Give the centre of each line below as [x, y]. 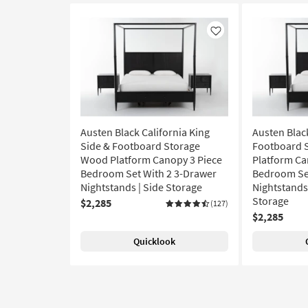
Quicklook [154, 241]
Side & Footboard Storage [140, 146]
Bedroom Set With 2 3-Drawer [148, 173]
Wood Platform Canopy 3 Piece [151, 159]
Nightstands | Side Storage [141, 187]
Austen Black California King [145, 132]
